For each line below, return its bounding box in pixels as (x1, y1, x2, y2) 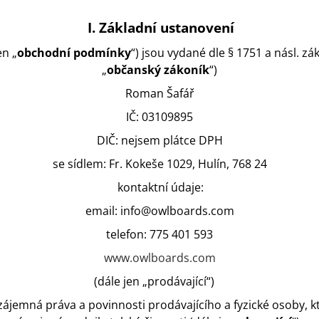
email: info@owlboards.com (85, 203, 234, 219)
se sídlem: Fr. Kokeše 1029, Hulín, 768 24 (52, 156, 267, 172)
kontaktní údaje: (117, 179, 204, 196)
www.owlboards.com (103, 250, 216, 266)
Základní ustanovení (98, 19, 234, 37)
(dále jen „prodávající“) (93, 273, 226, 290)
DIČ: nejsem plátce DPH (96, 132, 223, 149)
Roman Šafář (125, 85, 194, 102)
